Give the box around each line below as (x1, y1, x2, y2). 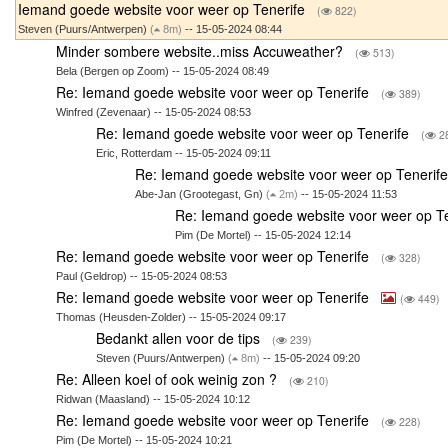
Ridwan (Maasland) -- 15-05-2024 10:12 (56, 392, 251, 405)
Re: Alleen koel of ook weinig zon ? (56, 368, 282, 389)
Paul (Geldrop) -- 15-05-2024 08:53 (56, 269, 228, 282)
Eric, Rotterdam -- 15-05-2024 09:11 (95, 146, 271, 159)
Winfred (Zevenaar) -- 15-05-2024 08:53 (56, 105, 252, 118)
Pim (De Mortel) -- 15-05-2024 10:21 (56, 433, 233, 446)
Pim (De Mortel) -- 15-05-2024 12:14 (174, 228, 351, 241)
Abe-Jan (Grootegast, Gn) (135, 187, 267, 200)
